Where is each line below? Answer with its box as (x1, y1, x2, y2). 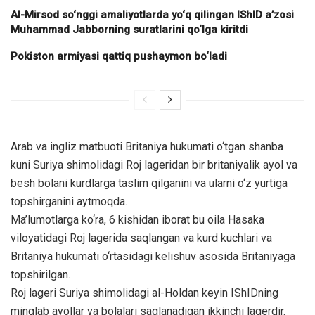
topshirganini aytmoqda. (11, 195, 127, 208)
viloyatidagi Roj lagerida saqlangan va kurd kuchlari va (11, 231, 272, 245)
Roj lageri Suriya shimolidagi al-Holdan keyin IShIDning (11, 286, 278, 300)
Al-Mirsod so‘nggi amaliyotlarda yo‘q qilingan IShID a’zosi (11, 8, 294, 21)
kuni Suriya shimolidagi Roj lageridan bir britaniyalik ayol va (11, 158, 297, 172)
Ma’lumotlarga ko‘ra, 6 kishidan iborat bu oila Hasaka (11, 213, 264, 226)
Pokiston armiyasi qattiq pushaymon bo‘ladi (11, 50, 227, 63)
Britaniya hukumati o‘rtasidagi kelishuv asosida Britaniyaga (11, 250, 295, 263)
